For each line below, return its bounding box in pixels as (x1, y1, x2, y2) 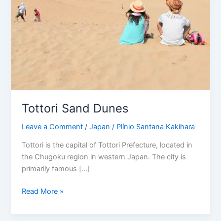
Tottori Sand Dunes (22, 101, 129, 115)
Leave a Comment (22, 122, 83, 131)
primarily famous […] (22, 164, 90, 174)
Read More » (22, 187, 64, 196)
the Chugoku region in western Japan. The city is (22, 152, 186, 162)
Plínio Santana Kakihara (116, 122, 195, 131)
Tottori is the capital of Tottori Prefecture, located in (22, 141, 193, 150)
